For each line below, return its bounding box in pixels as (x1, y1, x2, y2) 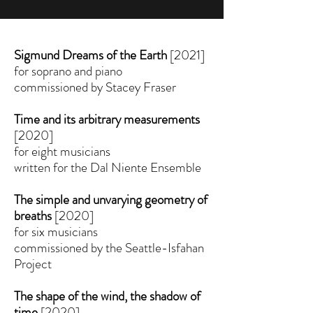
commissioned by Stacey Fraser (14, 78, 176, 96)
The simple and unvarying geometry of (14, 190, 208, 209)
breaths (14, 206, 52, 225)
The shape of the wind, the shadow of (14, 286, 201, 305)
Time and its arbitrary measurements (14, 110, 200, 129)
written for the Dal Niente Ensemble (14, 158, 201, 177)
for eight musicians (14, 142, 110, 161)
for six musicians (14, 222, 98, 241)
